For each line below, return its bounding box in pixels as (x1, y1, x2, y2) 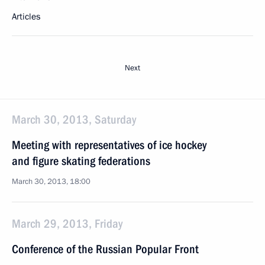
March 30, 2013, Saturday (12, 112, 136, 127)
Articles (12, 11, 40, 22)
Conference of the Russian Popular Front (12, 242, 199, 256)
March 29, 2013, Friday (12, 216, 122, 231)
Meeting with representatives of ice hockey (12, 138, 206, 152)
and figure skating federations (12, 154, 150, 168)
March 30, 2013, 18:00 (12, 176, 91, 187)
